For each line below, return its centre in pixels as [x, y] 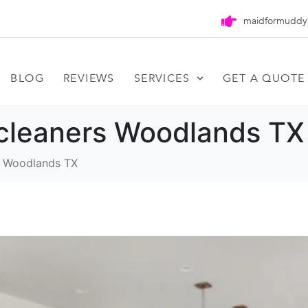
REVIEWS [89, 78]
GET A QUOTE [264, 78]
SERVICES [162, 78]
